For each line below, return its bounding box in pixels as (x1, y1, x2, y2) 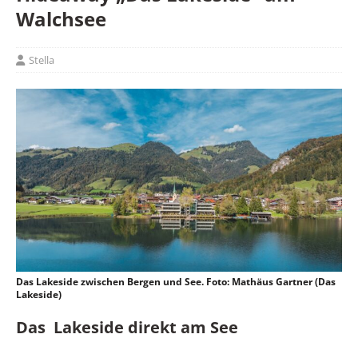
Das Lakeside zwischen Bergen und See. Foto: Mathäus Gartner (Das (16, 275, 336, 289)
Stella (29, 52, 54, 67)
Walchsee (16, 5, 106, 32)
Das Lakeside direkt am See (16, 316, 238, 339)
